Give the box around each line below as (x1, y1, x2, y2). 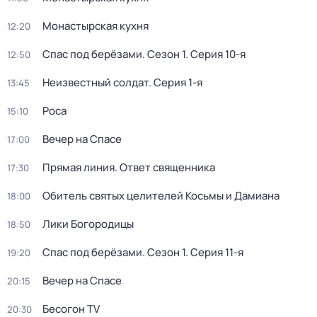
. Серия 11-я (185, 245, 243, 260)
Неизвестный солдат (42, 75, 149, 90)
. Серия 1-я (149, 75, 202, 90)
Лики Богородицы (42, 217, 134, 231)
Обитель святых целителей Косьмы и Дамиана (42, 188, 279, 203)
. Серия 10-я (185, 47, 246, 62)
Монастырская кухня (42, 18, 149, 33)
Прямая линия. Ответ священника (42, 160, 215, 175)
